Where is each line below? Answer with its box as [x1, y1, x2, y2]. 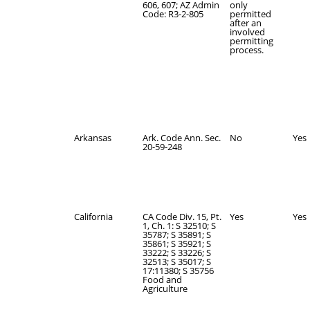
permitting [230, 35, 273, 47]
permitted [230, 8, 271, 20]
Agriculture [143, 282, 188, 295]
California [74, 210, 113, 223]
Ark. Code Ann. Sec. [143, 131, 221, 144]
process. [230, 44, 264, 56]
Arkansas [74, 131, 111, 144]
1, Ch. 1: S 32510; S [143, 219, 216, 232]
